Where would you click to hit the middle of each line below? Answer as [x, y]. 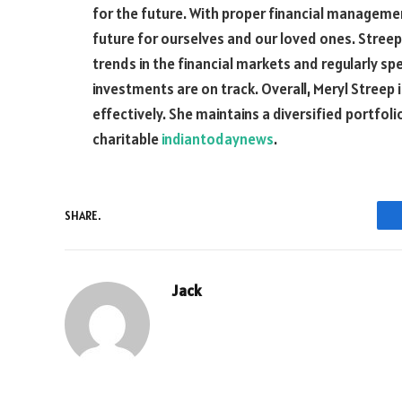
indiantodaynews [218, 139]
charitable [127, 139]
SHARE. [83, 215]
